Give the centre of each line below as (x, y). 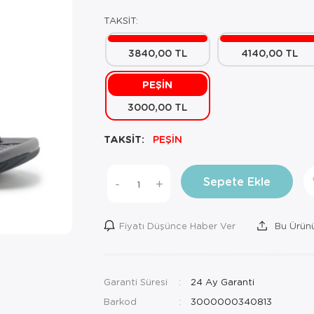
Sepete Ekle (237, 181)
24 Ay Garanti (221, 281)
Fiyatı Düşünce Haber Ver (177, 225)
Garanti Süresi (135, 281)
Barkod (120, 301)
